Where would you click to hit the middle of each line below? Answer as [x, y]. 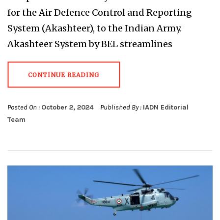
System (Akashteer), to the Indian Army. [95, 28]
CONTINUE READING [64, 75]
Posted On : [24, 107]
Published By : [121, 107]
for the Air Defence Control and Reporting [100, 12]
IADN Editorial [166, 107]
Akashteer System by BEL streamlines [90, 44]
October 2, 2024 [68, 107]
